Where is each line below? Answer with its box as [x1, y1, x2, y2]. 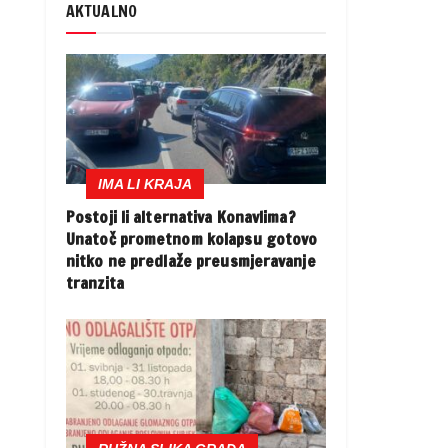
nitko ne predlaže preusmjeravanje [66, 250, 316, 273]
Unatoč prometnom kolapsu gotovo [66, 228, 318, 251]
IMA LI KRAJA [98, 176, 192, 193]
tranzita [66, 272, 124, 295]
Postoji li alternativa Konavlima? [66, 206, 296, 229]
